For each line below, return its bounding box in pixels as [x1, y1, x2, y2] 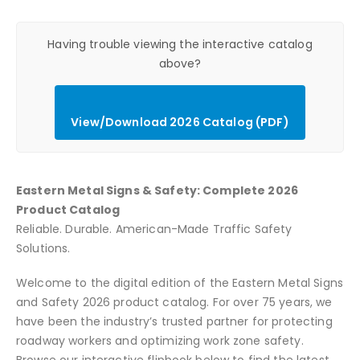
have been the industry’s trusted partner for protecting [16, 313, 333, 329]
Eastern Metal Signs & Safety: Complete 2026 [16, 182, 299, 199]
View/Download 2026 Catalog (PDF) [71, 114, 289, 131]
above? [158, 55, 202, 72]
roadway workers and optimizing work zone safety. [16, 332, 304, 349]
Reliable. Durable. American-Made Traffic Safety [16, 221, 292, 238]
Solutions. [16, 240, 71, 257]
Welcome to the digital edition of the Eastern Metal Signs [16, 274, 343, 291]
